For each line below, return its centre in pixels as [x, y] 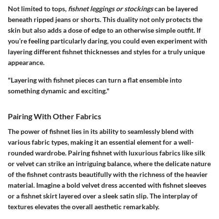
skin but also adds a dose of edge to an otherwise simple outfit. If [104, 30]
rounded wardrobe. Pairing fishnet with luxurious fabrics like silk [107, 153]
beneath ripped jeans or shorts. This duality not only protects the [105, 19]
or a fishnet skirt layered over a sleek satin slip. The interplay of [103, 196]
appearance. [26, 62]
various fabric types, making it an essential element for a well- [101, 142]
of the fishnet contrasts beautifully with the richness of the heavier [108, 174]
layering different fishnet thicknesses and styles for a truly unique [106, 51]
